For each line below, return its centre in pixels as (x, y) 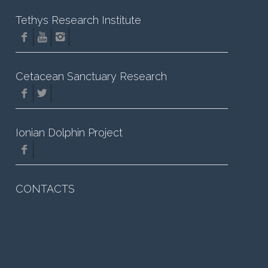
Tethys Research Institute (79, 20)
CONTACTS (45, 189)
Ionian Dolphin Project (69, 133)
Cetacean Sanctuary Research (92, 76)
